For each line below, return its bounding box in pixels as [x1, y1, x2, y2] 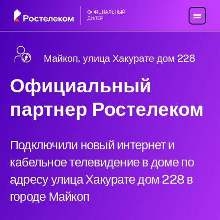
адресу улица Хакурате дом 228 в [10, 172, 193, 187]
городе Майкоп [10, 189, 90, 204]
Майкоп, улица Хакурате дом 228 [44, 53, 195, 65]
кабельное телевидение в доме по [10, 155, 194, 170]
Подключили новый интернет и [10, 137, 175, 153]
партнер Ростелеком [10, 98, 204, 121]
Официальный [10, 74, 151, 97]
